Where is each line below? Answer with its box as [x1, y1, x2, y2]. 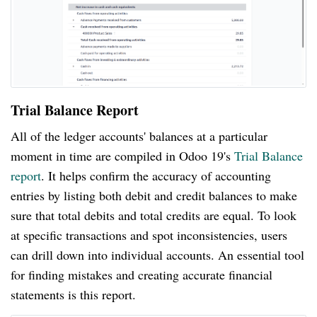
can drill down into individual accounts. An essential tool [11, 246, 304, 264]
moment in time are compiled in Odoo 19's [11, 147, 234, 165]
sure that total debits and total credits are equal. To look [11, 207, 296, 224]
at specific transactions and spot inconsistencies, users [11, 226, 287, 244]
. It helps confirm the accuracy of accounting [41, 167, 271, 185]
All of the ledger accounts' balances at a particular [11, 127, 267, 145]
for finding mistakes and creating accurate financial [11, 266, 272, 284]
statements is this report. [11, 286, 136, 304]
